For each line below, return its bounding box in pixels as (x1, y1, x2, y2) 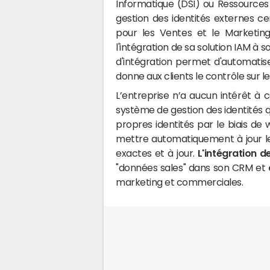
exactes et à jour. (116, 148, 198, 158)
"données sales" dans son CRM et (116, 163, 269, 172)
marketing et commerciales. (116, 177, 246, 187)
